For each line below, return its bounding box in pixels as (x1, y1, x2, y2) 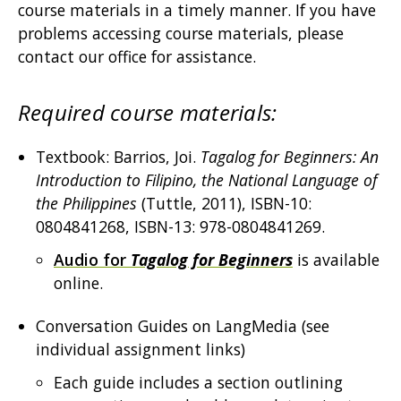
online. (54, 272, 103, 294)
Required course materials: (18, 98, 283, 127)
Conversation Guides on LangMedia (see (36, 315, 329, 337)
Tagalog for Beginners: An (200, 146, 379, 167)
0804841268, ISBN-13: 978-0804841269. (36, 216, 325, 237)
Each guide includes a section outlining (54, 371, 343, 393)
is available (297, 249, 380, 270)
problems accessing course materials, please (18, 22, 344, 44)
